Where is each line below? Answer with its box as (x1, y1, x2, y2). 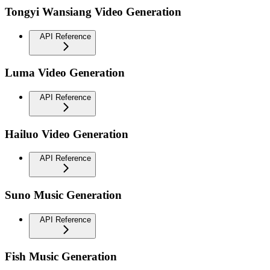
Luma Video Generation (5, 66, 125, 80)
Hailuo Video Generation (5, 127, 128, 140)
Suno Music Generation (5, 189, 122, 202)
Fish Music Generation (5, 250, 117, 263)
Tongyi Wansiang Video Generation (5, 5, 181, 18)
